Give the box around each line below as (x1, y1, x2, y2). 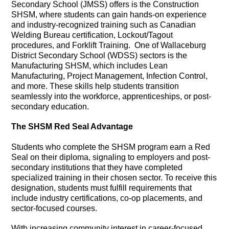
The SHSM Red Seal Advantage (11, 122, 133, 131)
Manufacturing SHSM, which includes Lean (11, 61, 168, 70)
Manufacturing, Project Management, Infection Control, (11, 71, 208, 80)
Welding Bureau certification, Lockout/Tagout (11, 30, 173, 39)
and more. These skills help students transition (11, 81, 179, 90)
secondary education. (11, 102, 91, 111)
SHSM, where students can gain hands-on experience (11, 10, 207, 19)
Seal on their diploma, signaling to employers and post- (11, 152, 211, 162)
